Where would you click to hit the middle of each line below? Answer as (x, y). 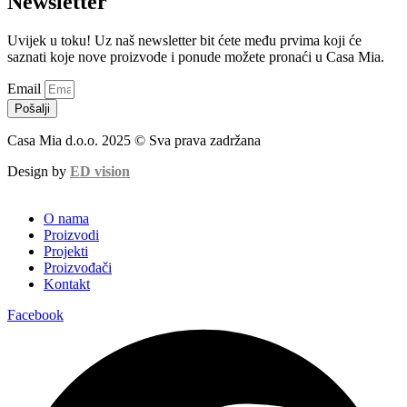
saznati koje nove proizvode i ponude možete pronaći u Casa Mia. (196, 57)
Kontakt (67, 284)
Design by (39, 172)
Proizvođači (78, 268)
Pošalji (32, 109)
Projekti (66, 252)
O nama (66, 219)
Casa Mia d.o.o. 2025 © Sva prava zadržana (134, 141)
